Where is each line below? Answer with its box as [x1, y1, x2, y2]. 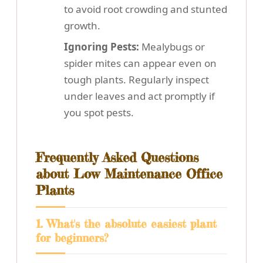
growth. [64, 18, 100, 32]
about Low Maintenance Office [36, 165, 222, 182]
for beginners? [36, 230, 108, 245]
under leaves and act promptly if [64, 89, 215, 103]
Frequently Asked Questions [36, 149, 198, 166]
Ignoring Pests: [64, 39, 139, 53]
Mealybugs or [139, 39, 205, 53]
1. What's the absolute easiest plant [36, 216, 217, 231]
